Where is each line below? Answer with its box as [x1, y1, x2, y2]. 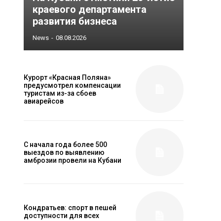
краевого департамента [33, 3, 147, 15]
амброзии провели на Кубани [24, 156, 121, 164]
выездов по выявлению [24, 148, 105, 156]
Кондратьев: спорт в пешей [24, 203, 116, 212]
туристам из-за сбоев [24, 89, 96, 97]
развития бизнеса [33, 15, 117, 27]
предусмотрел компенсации [24, 81, 121, 89]
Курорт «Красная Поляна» [24, 73, 111, 81]
